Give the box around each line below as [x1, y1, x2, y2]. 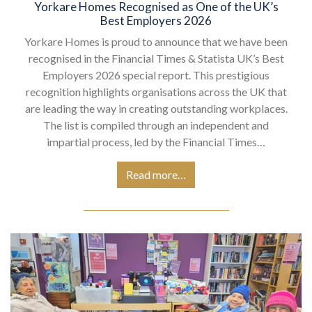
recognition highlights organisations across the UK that [25, 84, 287, 98]
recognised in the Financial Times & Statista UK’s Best [28, 51, 284, 65]
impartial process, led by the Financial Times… [47, 134, 265, 148]
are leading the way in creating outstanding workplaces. [24, 101, 288, 115]
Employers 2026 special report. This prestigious [42, 68, 270, 81]
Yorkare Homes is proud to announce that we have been [24, 34, 288, 48]
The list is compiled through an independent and [43, 118, 269, 132]
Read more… [126, 167, 186, 181]
